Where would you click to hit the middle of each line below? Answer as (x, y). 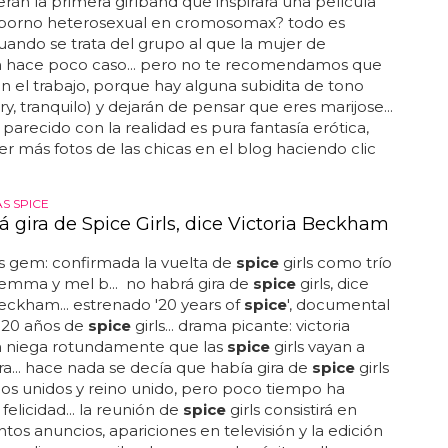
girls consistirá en (291, 409)
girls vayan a (317, 346)
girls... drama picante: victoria (240, 325)
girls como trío (335, 262)
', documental (338, 304)
